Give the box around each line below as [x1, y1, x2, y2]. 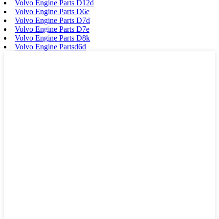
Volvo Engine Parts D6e [15, 7, 89, 16]
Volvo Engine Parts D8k [15, 33, 90, 42]
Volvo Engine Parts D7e [15, 24, 89, 33]
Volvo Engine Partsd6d [15, 42, 86, 51]
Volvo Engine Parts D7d [15, 16, 90, 24]
